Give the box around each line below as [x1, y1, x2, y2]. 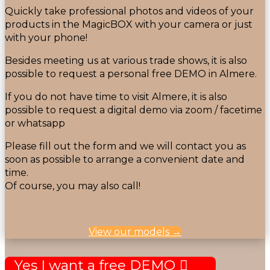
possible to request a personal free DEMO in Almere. [5, 67, 257, 80]
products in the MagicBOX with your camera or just [5, 18, 253, 30]
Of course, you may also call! [5, 180, 140, 192]
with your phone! [5, 31, 87, 43]
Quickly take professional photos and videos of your [5, 5, 254, 17]
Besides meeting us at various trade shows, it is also [5, 54, 247, 66]
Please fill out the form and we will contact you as [5, 140, 246, 152]
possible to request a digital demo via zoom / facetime [5, 104, 262, 116]
